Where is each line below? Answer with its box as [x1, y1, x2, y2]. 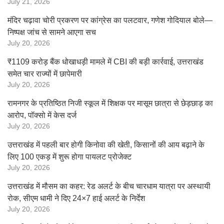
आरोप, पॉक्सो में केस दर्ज [7, 111, 76, 119]
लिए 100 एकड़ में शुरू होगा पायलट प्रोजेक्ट [7, 152, 131, 161]
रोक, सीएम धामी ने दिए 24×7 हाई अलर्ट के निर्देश [7, 194, 145, 202]
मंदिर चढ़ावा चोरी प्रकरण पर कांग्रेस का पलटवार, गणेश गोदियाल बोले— [7, 16, 212, 24]
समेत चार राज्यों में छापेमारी [7, 69, 82, 78]
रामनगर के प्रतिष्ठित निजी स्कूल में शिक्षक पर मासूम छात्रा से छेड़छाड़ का [7, 99, 213, 107]
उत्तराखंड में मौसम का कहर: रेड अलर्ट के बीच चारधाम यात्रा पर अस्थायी [7, 182, 210, 190]
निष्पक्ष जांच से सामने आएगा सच [7, 28, 96, 36]
